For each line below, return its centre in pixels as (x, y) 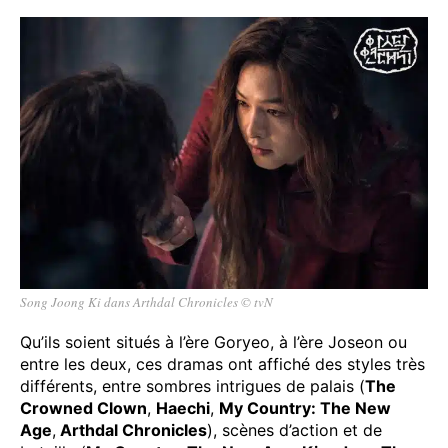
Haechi (183, 407)
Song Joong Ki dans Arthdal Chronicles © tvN (146, 301)
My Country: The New (305, 407)
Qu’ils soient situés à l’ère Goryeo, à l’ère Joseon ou (213, 341)
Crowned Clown (83, 407)
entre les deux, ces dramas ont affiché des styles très (222, 363)
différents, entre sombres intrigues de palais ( (192, 385)
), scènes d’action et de (294, 429)
